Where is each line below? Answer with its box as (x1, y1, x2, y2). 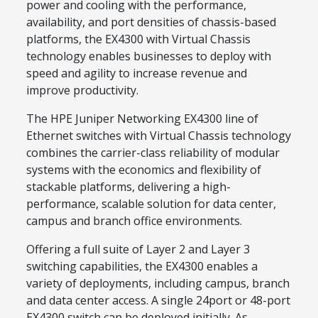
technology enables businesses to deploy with (26, 48, 271, 65)
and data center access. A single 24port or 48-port (26, 292, 290, 309)
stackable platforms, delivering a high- (26, 179, 231, 195)
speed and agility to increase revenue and (26, 65, 247, 82)
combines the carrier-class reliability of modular (26, 145, 280, 161)
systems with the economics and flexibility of (26, 162, 261, 178)
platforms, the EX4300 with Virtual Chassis (26, 31, 251, 48)
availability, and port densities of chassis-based (26, 14, 276, 31)
